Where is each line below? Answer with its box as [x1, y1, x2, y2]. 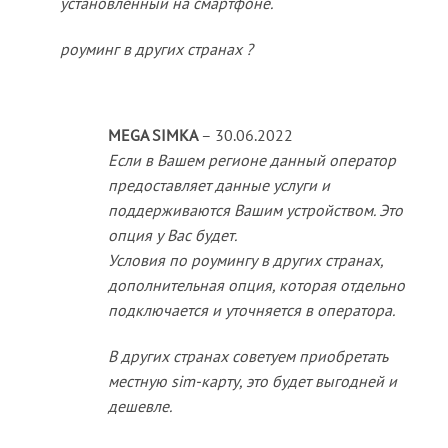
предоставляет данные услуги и [107, 174, 330, 195]
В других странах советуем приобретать [107, 345, 388, 366]
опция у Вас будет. [107, 224, 237, 245]
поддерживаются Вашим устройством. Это [107, 199, 403, 220]
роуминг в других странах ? [59, 38, 253, 59]
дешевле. [107, 395, 172, 416]
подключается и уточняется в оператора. [107, 299, 395, 320]
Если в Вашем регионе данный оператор [107, 149, 396, 170]
